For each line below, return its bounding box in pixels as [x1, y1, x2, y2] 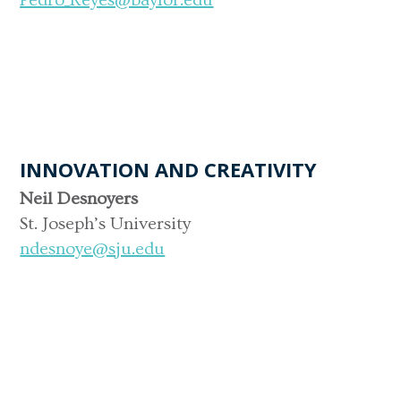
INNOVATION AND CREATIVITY [20, 155, 318, 183]
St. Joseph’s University [20, 213, 192, 234]
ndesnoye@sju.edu [20, 238, 166, 259]
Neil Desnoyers [20, 188, 139, 209]
